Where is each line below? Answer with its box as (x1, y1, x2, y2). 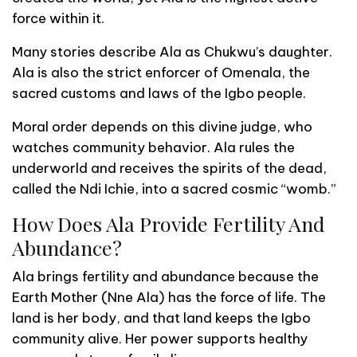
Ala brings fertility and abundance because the (12, 267, 319, 285)
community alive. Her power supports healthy (12, 329, 308, 347)
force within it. (12, 9, 104, 27)
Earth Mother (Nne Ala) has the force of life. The (12, 288, 326, 306)
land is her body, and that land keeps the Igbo (12, 308, 311, 327)
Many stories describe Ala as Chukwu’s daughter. (12, 42, 332, 61)
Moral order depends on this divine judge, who (12, 117, 312, 135)
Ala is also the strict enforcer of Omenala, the (12, 63, 310, 81)
